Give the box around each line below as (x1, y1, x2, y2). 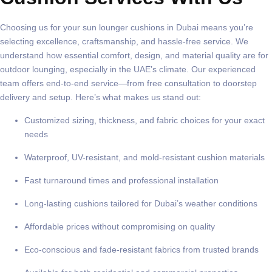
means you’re (199, 22, 253, 33)
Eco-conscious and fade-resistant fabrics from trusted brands (24, 245, 259, 255)
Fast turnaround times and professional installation (24, 175, 219, 186)
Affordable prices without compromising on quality (24, 222, 215, 232)
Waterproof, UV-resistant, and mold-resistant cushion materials (24, 152, 265, 163)
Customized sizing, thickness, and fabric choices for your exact (24, 115, 265, 126)
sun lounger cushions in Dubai (83, 22, 199, 33)
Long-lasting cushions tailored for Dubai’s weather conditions (24, 199, 257, 209)
